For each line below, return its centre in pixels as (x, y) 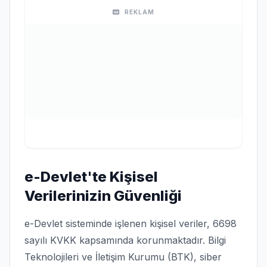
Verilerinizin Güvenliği (103, 196)
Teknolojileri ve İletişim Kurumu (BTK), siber (123, 257)
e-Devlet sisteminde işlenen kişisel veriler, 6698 (131, 223)
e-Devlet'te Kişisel (91, 177)
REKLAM (139, 12)
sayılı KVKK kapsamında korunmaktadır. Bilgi (125, 240)
